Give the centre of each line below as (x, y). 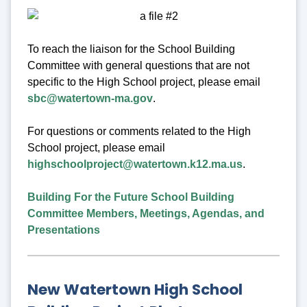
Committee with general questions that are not (138, 66)
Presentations (64, 230)
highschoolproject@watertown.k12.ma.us (135, 164)
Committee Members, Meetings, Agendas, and (146, 214)
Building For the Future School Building (131, 197)
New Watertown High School (135, 289)
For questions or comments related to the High (139, 132)
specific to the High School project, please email (144, 82)
